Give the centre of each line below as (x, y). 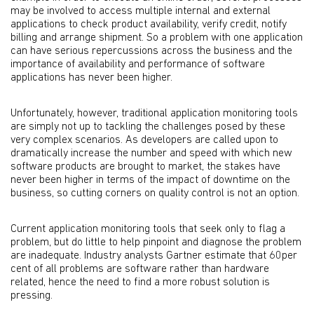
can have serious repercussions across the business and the (151, 51)
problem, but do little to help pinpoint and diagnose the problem (156, 243)
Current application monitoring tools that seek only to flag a (148, 229)
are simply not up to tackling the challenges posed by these (148, 127)
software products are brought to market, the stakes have (145, 167)
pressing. (32, 296)
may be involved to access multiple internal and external (141, 11)
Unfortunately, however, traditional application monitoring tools (154, 114)
